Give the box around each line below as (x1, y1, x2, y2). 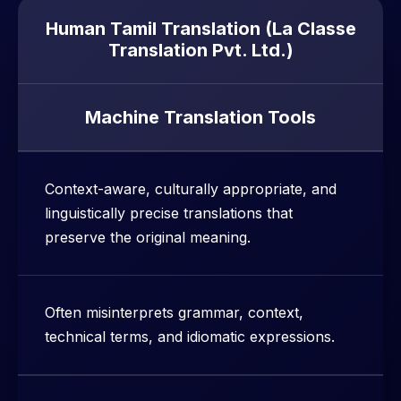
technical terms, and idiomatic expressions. (45, 328, 335, 346)
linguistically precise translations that (45, 204, 293, 223)
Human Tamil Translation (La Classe (45, 18, 356, 40)
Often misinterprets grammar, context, (45, 303, 303, 322)
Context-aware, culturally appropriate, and (45, 180, 337, 199)
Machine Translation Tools (85, 107, 316, 129)
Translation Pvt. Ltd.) (107, 39, 294, 62)
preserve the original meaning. (45, 228, 251, 247)
